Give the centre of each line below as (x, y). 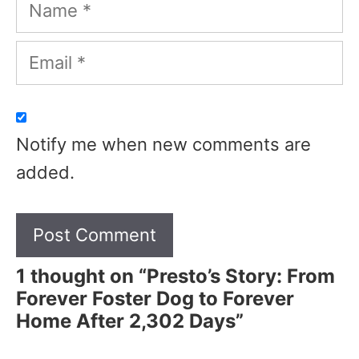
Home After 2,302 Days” (130, 321)
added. (45, 172)
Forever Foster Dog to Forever (155, 298)
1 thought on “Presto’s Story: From (175, 276)
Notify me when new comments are (163, 144)
